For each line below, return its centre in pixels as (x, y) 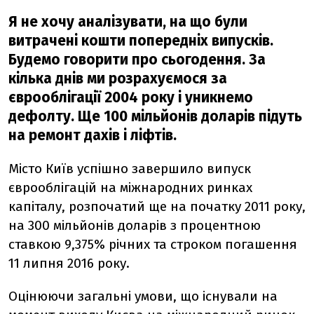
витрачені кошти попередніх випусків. (141, 41)
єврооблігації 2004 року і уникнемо (131, 98)
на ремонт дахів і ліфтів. (93, 136)
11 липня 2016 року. (69, 263)
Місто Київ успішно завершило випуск (130, 169)
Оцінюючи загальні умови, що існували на (143, 296)
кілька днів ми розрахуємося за (118, 79)
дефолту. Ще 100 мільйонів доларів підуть (155, 117)
